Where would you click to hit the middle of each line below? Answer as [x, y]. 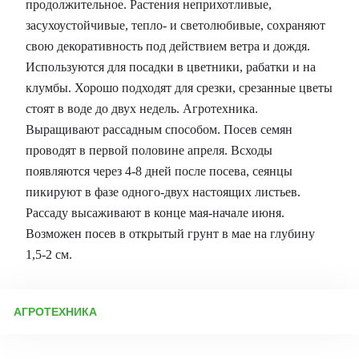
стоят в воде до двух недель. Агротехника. [142, 109]
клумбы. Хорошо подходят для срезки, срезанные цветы [179, 88]
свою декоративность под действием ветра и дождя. [168, 46]
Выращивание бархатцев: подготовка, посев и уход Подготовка [179, 341]
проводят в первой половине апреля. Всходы [149, 150]
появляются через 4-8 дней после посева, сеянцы [159, 171]
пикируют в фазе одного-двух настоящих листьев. [163, 192]
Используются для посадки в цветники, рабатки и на [171, 67]
